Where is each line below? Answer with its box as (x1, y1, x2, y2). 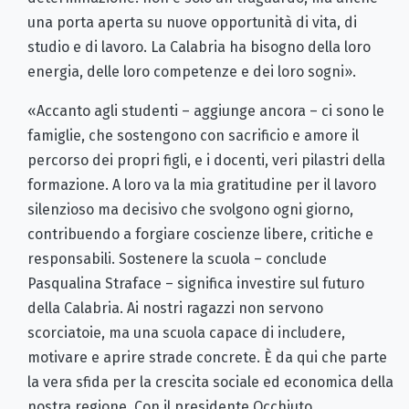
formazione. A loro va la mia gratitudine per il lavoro (27, 176, 376, 194)
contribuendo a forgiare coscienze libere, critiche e (27, 225, 373, 244)
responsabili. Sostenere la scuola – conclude (27, 250, 327, 268)
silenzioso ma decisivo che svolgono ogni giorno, (27, 201, 353, 219)
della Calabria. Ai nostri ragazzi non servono (27, 299, 323, 318)
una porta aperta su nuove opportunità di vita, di (27, 14, 357, 32)
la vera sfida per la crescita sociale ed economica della (27, 373, 393, 392)
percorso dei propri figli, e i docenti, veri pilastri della (27, 152, 385, 170)
